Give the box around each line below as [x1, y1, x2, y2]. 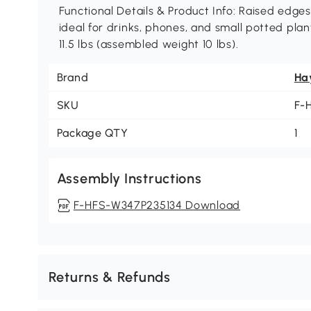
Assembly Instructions [56, 170, 202, 187]
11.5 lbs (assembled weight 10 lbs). [58, 37, 239, 51]
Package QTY [56, 126, 128, 140]
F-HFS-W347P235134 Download [73, 199, 240, 212]
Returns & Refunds [48, 269, 171, 286]
